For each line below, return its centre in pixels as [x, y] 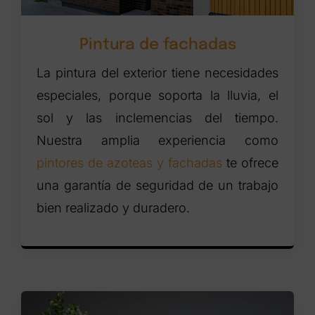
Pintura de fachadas [157, 45]
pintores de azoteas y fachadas [129, 163]
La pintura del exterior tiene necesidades [157, 73]
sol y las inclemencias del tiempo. [157, 118]
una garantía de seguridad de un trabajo [157, 186]
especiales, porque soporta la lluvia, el [157, 96]
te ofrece [250, 163]
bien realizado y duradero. [114, 208]
